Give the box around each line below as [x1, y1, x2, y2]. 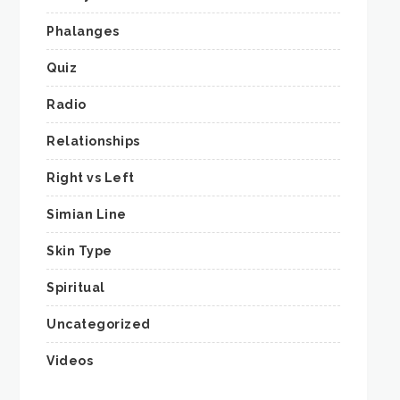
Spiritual [46, 280, 105, 296]
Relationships [46, 134, 140, 149]
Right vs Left [46, 171, 135, 186]
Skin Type [46, 244, 112, 259]
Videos [46, 354, 94, 369]
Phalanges [46, 24, 120, 39]
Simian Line [46, 207, 127, 222]
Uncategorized [46, 317, 151, 332]
